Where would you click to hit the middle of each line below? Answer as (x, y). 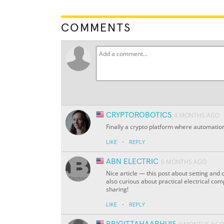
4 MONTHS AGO (197, 115)
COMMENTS (96, 28)
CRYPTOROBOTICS (139, 115)
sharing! (117, 189)
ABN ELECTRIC (132, 162)
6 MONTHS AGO (184, 162)
